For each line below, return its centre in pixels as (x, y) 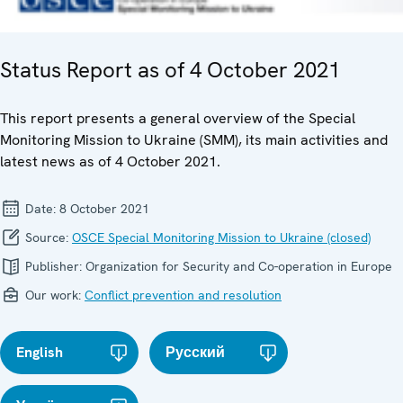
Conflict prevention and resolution (183, 295)
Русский (196, 352)
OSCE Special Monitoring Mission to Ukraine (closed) (221, 237)
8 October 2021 (104, 208)
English (40, 352)
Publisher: (54, 266)
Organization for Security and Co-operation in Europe (239, 266)
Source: (47, 237)
